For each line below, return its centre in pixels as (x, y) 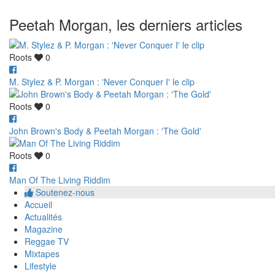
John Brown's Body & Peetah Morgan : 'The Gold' (105, 130)
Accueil (38, 204)
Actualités (43, 216)
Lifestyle (41, 265)
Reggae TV (47, 241)
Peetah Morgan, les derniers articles (126, 24)
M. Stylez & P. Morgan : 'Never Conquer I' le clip (102, 81)
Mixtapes (42, 253)
